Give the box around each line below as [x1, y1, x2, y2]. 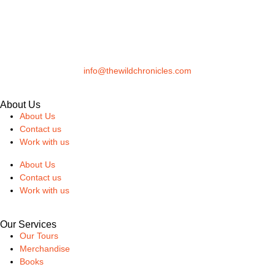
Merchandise [20, 243, 70, 254]
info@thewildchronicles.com [83, 65, 192, 76]
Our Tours [20, 230, 58, 241]
